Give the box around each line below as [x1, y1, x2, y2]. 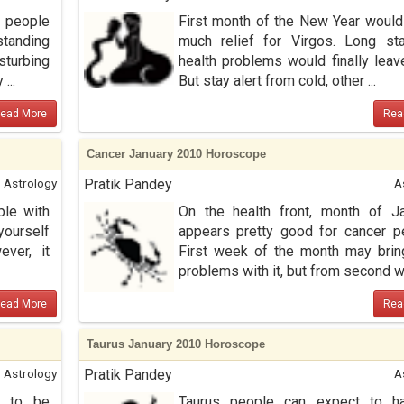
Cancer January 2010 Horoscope [86, 147, 266, 161]
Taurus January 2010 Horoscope [86, 337, 265, 351]
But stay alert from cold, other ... [178, 72, 376, 89]
